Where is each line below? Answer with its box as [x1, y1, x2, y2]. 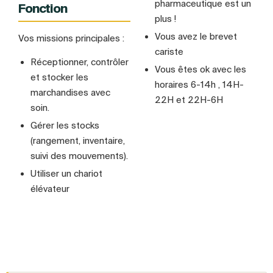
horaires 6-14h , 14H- [155, 79, 244, 90]
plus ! [155, 13, 176, 24]
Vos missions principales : [18, 32, 124, 43]
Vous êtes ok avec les [155, 64, 246, 75]
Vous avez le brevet [155, 31, 237, 42]
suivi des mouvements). [30, 151, 128, 161]
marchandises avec [30, 87, 110, 98]
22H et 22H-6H [155, 94, 223, 105]
